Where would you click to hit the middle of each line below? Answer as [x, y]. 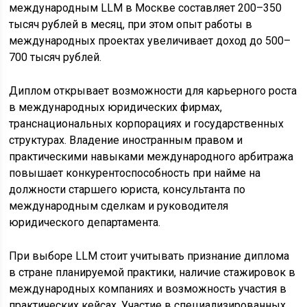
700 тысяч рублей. [56, 58]
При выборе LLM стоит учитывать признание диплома [149, 256]
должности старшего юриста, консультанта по [127, 190]
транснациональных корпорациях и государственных [147, 124]
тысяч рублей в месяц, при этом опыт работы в [131, 25]
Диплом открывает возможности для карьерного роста [153, 91]
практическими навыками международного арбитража [151, 157]
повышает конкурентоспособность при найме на [135, 173]
